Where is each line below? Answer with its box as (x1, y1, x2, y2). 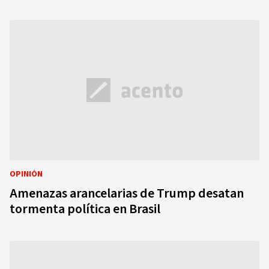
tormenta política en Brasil (10, 199, 160, 219)
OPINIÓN (10, 168, 43, 180)
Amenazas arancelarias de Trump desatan (10, 184, 244, 203)
